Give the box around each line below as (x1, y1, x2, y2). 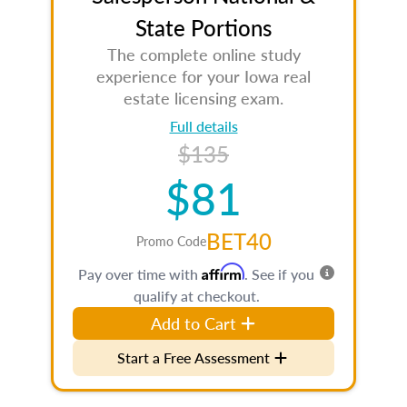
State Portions (135, 12, 272, 43)
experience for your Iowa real (96, 65, 311, 87)
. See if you (244, 263, 314, 284)
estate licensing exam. (124, 86, 283, 109)
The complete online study (106, 43, 301, 65)
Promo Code (135, 232, 206, 250)
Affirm (202, 263, 244, 281)
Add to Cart (151, 312, 237, 334)
